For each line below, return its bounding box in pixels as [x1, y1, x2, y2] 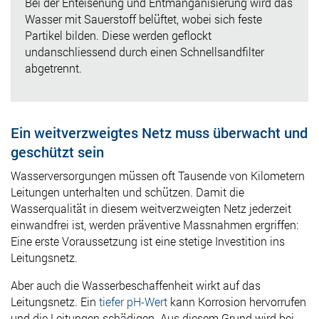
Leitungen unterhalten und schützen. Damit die [11, 184, 244, 199]
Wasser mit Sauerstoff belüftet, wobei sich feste [25, 11, 262, 26]
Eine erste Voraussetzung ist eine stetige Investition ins [11, 233, 285, 249]
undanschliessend [25, 43, 116, 59]
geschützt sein [11, 142, 104, 161]
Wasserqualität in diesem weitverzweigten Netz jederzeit [11, 200, 291, 216]
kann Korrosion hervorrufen [167, 293, 306, 309]
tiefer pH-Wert [99, 293, 167, 309]
